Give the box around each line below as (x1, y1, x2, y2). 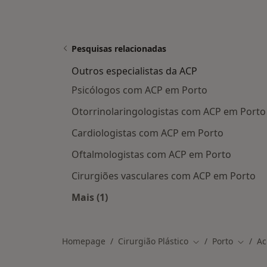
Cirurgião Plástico (118, 235, 188, 247)
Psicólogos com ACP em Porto (72, 83, 207, 97)
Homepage (62, 235, 105, 247)
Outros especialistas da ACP (72, 64, 197, 77)
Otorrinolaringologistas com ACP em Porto (72, 105, 266, 118)
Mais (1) (72, 191, 108, 204)
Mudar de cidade (192, 235, 260, 247)
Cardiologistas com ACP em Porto (72, 126, 223, 139)
